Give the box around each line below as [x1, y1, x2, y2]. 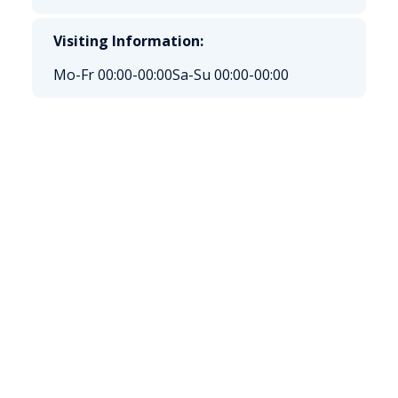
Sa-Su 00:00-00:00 [172, 65, 289, 84]
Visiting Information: [53, 31, 203, 51]
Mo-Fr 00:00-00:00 [53, 65, 172, 84]
